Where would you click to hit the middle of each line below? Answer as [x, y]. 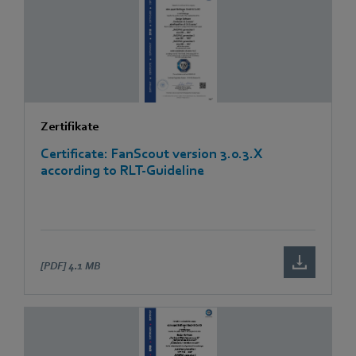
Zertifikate [70, 126]
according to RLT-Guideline [122, 170]
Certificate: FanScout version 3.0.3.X [151, 153]
